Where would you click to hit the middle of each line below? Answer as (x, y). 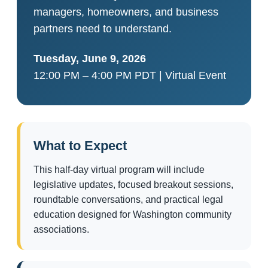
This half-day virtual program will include (119, 170)
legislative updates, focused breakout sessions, (133, 185)
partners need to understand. (103, 29)
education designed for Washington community (133, 215)
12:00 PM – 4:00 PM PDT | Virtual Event (130, 76)
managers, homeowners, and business (126, 12)
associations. (61, 230)
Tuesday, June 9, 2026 (90, 59)
